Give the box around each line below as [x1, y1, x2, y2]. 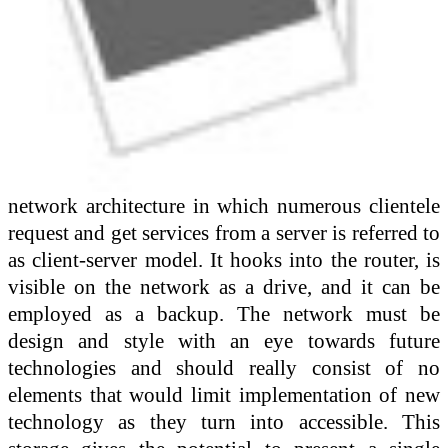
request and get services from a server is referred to [8, 220, 440, 244]
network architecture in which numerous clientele [8, 193, 440, 217]
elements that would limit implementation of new [8, 382, 440, 406]
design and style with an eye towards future [8, 328, 440, 352]
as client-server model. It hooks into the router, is [8, 247, 440, 271]
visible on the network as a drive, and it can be [8, 274, 440, 298]
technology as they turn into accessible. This [8, 409, 440, 433]
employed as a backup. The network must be [8, 301, 440, 325]
